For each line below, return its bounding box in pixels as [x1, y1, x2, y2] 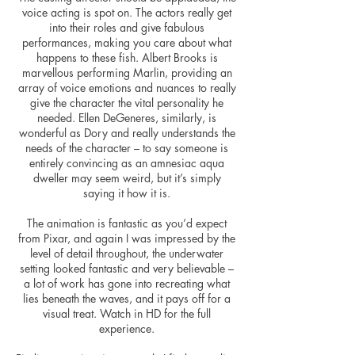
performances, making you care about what [22, 35, 231, 50]
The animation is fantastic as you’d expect [27, 216, 227, 231]
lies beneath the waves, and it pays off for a [23, 291, 231, 306]
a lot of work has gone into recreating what [24, 276, 230, 291]
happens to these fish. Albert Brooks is [36, 50, 218, 65]
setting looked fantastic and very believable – [20, 261, 234, 276]
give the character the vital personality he [30, 95, 223, 110]
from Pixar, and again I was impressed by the [18, 231, 235, 246]
